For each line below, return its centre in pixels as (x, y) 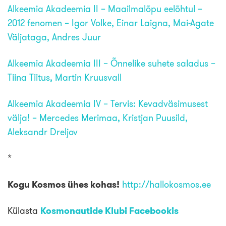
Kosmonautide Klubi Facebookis (109, 211)
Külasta (24, 211)
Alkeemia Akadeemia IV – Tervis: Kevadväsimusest (108, 104)
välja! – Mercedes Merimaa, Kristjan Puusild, (98, 118)
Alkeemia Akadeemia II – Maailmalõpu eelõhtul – (105, 9)
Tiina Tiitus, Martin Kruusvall (65, 77)
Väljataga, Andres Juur (54, 37)
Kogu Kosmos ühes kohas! (64, 184)
